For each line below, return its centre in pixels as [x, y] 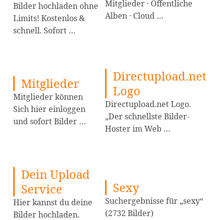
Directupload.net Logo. [148, 104]
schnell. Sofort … [45, 30]
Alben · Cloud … [135, 15]
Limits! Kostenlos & [49, 18]
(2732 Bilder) [130, 213]
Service [42, 189]
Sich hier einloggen [50, 109]
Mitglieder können [48, 96]
